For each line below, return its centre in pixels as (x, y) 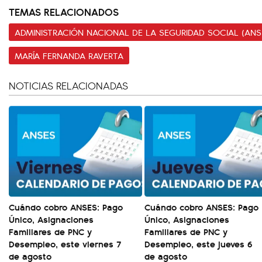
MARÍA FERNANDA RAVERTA (69, 56)
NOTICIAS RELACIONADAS (68, 85)
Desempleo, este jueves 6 (198, 244)
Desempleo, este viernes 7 (65, 244)
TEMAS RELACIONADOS (64, 11)
